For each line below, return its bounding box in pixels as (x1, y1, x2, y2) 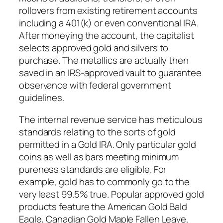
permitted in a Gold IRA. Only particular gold (19, 137, 196, 151)
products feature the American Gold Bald (19, 200, 188, 213)
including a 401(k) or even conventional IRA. (19, 16, 199, 30)
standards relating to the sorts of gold (19, 125, 176, 138)
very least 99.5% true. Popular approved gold (19, 187, 204, 201)
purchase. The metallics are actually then (19, 54, 189, 67)
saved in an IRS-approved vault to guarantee (19, 66, 202, 80)
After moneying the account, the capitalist (19, 29, 194, 42)
